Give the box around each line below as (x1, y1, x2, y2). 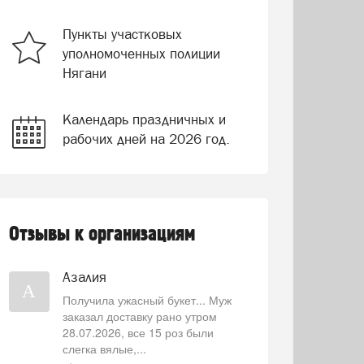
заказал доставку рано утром (62, 308, 217, 324)
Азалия (62, 269, 106, 285)
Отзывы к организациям (8, 223, 195, 246)
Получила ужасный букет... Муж (62, 292, 232, 308)
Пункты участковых (62, 26, 182, 42)
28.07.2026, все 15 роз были (62, 324, 214, 340)
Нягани (62, 65, 106, 81)
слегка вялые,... (62, 340, 146, 357)
